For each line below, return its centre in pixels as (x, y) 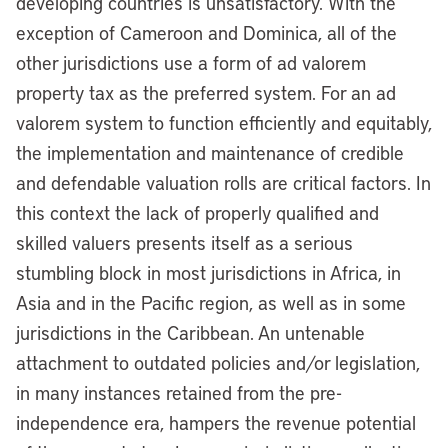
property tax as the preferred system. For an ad (206, 92)
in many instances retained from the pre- (179, 392)
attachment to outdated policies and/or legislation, (218, 362)
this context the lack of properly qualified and (197, 212)
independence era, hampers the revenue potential (216, 422)
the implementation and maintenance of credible (210, 152)
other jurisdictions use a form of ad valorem (191, 62)
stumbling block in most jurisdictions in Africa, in (208, 272)
